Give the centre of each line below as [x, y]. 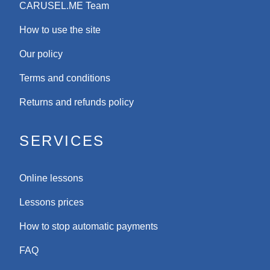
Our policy [41, 54]
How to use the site [60, 30]
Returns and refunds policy [77, 102]
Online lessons [51, 178]
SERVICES [62, 140]
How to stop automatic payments [89, 226]
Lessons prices [52, 202]
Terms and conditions [65, 78]
